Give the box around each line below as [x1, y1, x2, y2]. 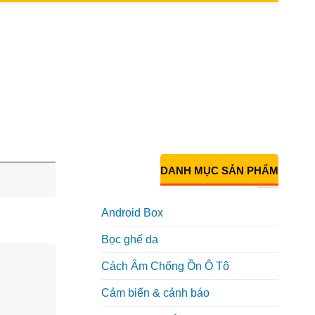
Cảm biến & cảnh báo [101, 287, 210, 300]
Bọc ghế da [101, 233, 158, 246]
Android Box [101, 207, 163, 219]
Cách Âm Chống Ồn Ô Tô [101, 260, 229, 273]
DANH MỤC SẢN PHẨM [160, 164, 278, 176]
